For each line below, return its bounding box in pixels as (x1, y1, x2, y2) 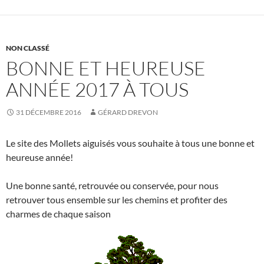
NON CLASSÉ (6, 44, 49, 53)
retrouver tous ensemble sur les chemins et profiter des (6, 194, 227, 206)
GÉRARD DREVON (98, 108, 158, 117)
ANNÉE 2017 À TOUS (6, 77, 189, 102)
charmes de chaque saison (6, 208, 111, 220)
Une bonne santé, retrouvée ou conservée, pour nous (6, 180, 219, 192)
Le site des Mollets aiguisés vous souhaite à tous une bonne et (6, 137, 255, 149)
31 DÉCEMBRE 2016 (16, 108, 81, 117)
